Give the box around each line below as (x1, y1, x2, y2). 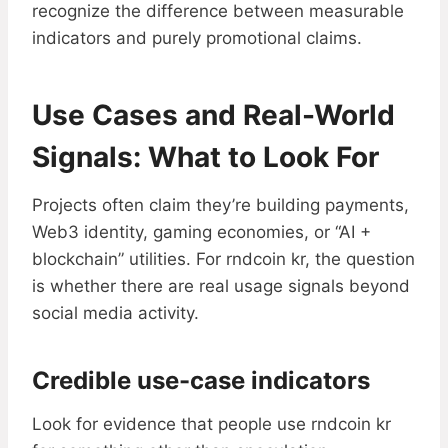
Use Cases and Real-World (32, 98, 395, 133)
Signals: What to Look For (32, 140, 379, 175)
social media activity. (32, 303, 199, 324)
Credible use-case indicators (32, 366, 370, 396)
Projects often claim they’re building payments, (32, 195, 409, 216)
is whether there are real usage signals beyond (32, 276, 410, 297)
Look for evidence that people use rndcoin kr (32, 414, 391, 435)
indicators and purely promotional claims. (32, 28, 362, 49)
